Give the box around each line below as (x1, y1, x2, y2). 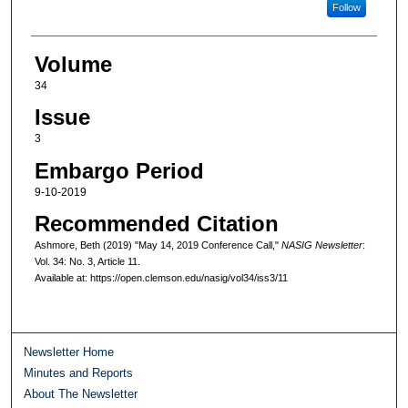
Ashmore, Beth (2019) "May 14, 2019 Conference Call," (34, 240, 281, 251)
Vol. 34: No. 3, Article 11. (34, 256, 140, 268)
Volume (34, 51, 112, 76)
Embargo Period (34, 158, 204, 183)
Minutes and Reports (24, 365, 134, 380)
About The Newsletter (24, 386, 138, 401)
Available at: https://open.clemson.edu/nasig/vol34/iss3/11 (34, 272, 288, 284)
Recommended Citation (34, 211, 279, 237)
